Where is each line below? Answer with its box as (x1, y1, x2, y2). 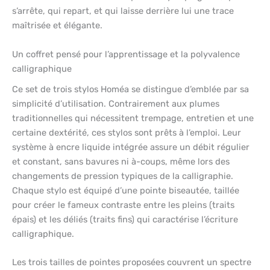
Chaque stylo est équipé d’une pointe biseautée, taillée (12, 184, 239, 196)
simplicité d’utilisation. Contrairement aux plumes (12, 98, 219, 109)
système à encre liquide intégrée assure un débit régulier (12, 141, 250, 152)
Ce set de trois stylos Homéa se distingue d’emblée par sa (12, 83, 249, 95)
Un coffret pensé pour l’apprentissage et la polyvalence (12, 48, 240, 60)
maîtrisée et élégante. (12, 20, 102, 31)
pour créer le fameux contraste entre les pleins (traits (12, 199, 234, 210)
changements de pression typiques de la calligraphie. (12, 170, 233, 181)
